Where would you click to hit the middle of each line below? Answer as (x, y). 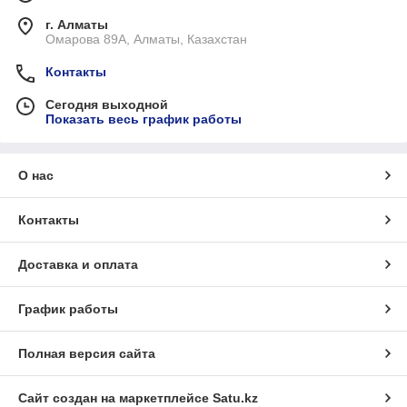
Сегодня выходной (107, 104)
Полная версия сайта (87, 353)
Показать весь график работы (144, 119)
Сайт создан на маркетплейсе (115, 398)
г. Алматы (77, 25)
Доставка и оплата (78, 264)
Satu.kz (235, 398)
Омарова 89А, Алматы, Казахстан (146, 39)
